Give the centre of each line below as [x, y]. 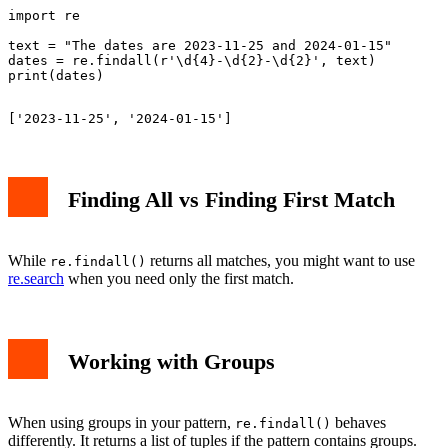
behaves [358, 422]
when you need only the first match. [179, 278]
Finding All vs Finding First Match [231, 200]
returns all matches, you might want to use [280, 260]
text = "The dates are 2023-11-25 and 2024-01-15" [200, 46]
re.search [36, 278]
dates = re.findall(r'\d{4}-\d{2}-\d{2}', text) [192, 61]
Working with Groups [171, 362]
